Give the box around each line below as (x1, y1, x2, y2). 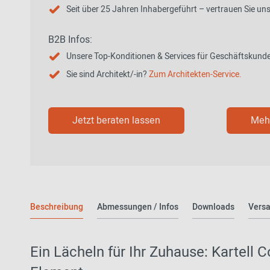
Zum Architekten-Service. (149, 68, 242, 81)
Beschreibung (30, 201, 83, 213)
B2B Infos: (48, 33, 92, 47)
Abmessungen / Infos (97, 201, 178, 213)
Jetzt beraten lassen (72, 113, 160, 128)
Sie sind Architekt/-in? (66, 68, 149, 81)
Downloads (192, 201, 234, 213)
